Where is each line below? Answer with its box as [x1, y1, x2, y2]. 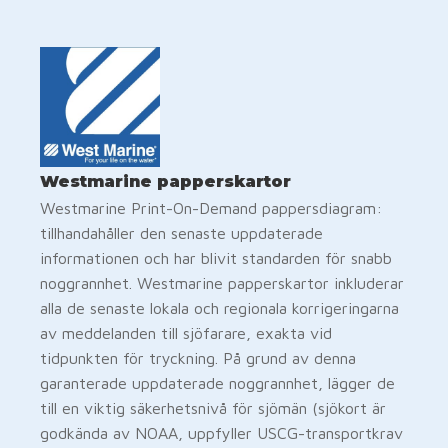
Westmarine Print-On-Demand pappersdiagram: [40, 198, 382, 217]
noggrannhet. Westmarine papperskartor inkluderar [40, 273, 404, 292]
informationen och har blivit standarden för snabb [40, 248, 392, 267]
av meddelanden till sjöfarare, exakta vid [40, 323, 332, 342]
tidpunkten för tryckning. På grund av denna [40, 348, 356, 367]
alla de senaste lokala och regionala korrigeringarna [40, 298, 399, 317]
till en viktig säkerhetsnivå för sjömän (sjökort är [40, 398, 386, 417]
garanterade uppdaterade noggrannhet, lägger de [40, 373, 395, 392]
